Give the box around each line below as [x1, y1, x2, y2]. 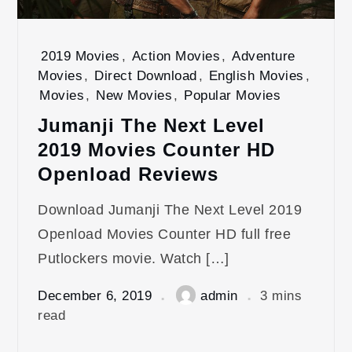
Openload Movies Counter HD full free [38, 226, 291, 243]
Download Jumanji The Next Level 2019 [38, 202, 302, 218]
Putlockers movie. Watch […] [38, 251, 229, 267]
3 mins [260, 288, 302, 303]
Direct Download [94, 68, 197, 84]
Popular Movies [184, 88, 281, 104]
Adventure [232, 49, 295, 64]
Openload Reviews [38, 163, 219, 185]
